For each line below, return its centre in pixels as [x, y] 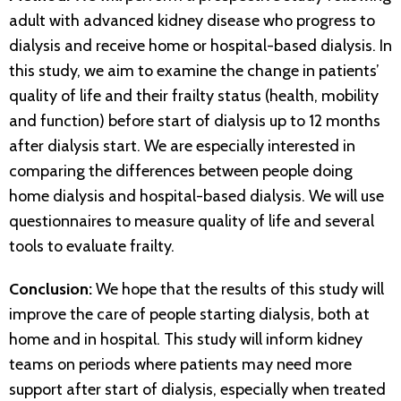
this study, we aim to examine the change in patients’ [194, 71]
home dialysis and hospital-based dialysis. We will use [196, 196]
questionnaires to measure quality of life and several [192, 222]
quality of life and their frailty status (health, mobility [194, 96]
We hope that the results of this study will [240, 290]
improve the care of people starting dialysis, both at [189, 315]
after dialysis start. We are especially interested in [182, 146]
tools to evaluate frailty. [92, 247]
